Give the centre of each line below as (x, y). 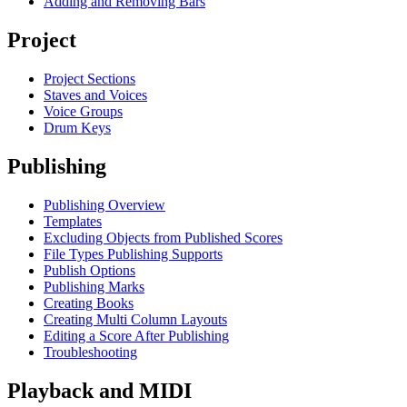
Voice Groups (83, 112)
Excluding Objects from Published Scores (163, 237)
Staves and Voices (95, 95)
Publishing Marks (94, 286)
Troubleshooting (90, 352)
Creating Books (89, 303)
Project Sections (89, 79)
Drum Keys (77, 128)
